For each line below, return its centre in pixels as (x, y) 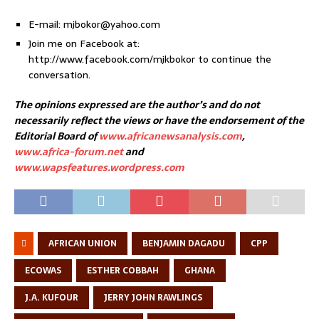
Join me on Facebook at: (84, 43)
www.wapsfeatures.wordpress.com (99, 167)
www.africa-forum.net (69, 151)
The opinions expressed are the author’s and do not (137, 104)
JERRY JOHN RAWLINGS (153, 297)
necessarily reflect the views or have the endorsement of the (159, 120)
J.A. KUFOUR (52, 297)
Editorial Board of (57, 136)
